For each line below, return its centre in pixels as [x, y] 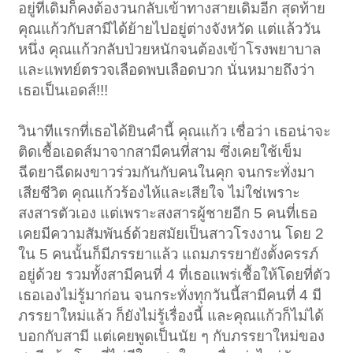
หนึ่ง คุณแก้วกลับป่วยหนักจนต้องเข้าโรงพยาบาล [170, 50]
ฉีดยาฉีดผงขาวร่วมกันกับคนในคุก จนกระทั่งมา [167, 173]
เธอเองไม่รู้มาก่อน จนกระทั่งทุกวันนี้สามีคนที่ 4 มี [170, 295]
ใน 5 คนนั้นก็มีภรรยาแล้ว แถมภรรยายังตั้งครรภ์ [169, 255]
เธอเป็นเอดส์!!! [63, 91]
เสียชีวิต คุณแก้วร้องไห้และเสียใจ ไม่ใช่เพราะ [160, 193]
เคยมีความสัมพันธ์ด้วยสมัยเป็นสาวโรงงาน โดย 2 [171, 234]
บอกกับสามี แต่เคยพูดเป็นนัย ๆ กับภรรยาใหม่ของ [172, 336]
